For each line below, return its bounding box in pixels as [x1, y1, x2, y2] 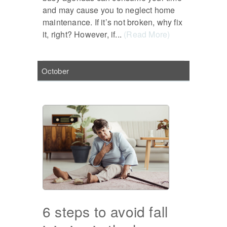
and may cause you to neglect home [43, 4, 175, 16]
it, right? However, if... [43, 28, 124, 41]
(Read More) [124, 28, 170, 41]
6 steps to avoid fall [43, 201, 168, 221]
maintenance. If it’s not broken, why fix [43, 16, 182, 28]
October [41, 65, 69, 76]
